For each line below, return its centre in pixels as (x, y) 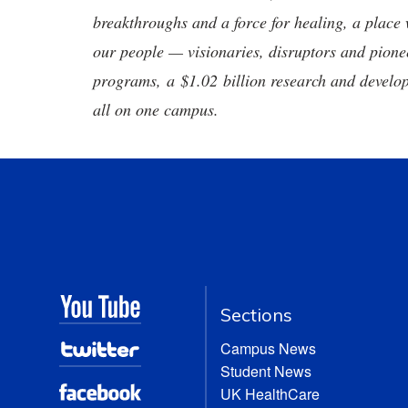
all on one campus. (156, 109)
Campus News (269, 348)
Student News (266, 371)
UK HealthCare (270, 394)
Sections (257, 315)
